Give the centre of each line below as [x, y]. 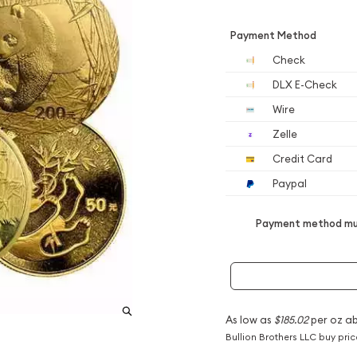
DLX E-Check [304, 84]
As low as [249, 319]
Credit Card [301, 159]
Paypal [288, 183]
